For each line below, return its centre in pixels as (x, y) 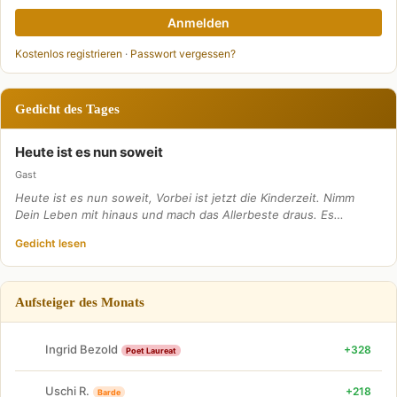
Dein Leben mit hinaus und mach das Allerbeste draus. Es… (179, 214)
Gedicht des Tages (67, 108)
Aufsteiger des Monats (80, 301)
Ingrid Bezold (82, 350)
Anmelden (198, 22)
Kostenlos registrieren (69, 53)
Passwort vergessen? (183, 53)
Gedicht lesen (51, 243)
